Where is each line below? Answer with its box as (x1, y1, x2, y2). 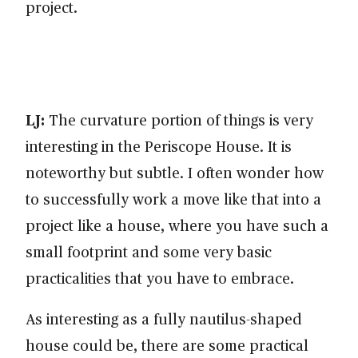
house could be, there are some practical (26, 335, 308, 356)
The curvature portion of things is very (45, 109, 313, 130)
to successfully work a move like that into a (26, 189, 321, 209)
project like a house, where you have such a (26, 215, 328, 236)
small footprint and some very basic (26, 241, 272, 262)
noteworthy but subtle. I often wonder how (26, 162, 324, 183)
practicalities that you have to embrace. (26, 268, 302, 288)
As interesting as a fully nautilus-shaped (26, 308, 302, 329)
